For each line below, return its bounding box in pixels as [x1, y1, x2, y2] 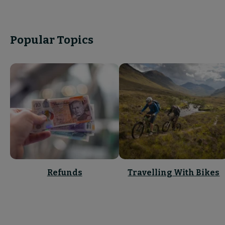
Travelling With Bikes [128, 167, 220, 177]
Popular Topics [10, 33, 93, 47]
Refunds [47, 167, 82, 177]
